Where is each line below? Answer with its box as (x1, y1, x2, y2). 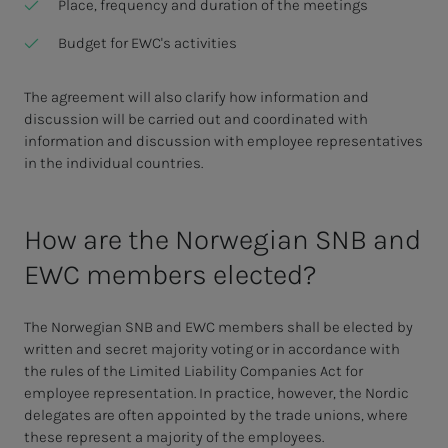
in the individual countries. (24, 154, 203, 173)
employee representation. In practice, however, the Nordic (24, 384, 409, 403)
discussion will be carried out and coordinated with (24, 110, 368, 129)
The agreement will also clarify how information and (24, 88, 369, 107)
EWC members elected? (24, 258, 317, 292)
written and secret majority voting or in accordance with (24, 340, 400, 359)
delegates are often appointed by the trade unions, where (24, 406, 408, 425)
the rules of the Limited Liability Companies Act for (24, 362, 363, 381)
